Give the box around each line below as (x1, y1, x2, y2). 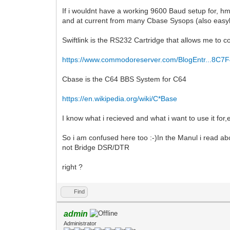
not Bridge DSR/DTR (62, 143, 130, 151)
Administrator (64, 220, 97, 226)
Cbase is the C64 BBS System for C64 (62, 74, 187, 83)
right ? (62, 162, 83, 171)
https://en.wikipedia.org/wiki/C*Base (62, 94, 178, 103)
